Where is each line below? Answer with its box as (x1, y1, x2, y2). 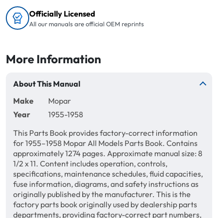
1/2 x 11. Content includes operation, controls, (13, 159, 167, 169)
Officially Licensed (29, 8, 95, 18)
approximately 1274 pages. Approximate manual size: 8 (13, 148, 202, 159)
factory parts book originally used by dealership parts (13, 200, 197, 210)
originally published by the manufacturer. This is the (13, 189, 191, 200)
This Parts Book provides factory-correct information (13, 128, 198, 138)
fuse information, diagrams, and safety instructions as (13, 179, 199, 189)
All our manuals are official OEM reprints (29, 19, 144, 28)
